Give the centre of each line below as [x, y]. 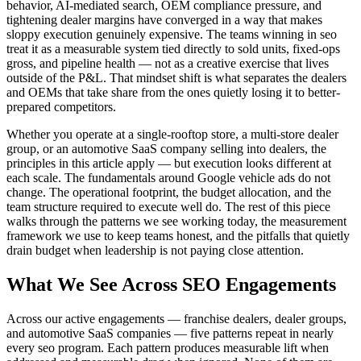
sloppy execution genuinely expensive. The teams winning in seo [172, 35]
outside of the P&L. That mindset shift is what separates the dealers [176, 78]
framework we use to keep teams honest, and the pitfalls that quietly [178, 236]
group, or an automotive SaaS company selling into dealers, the [166, 149]
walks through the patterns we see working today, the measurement [176, 222]
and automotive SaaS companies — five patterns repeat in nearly [170, 334]
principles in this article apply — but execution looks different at [169, 164]
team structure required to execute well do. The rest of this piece [168, 207]
